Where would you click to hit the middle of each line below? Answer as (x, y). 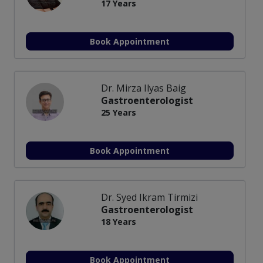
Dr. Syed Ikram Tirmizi (149, 198)
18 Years (119, 222)
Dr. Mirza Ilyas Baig (144, 88)
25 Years (119, 113)
